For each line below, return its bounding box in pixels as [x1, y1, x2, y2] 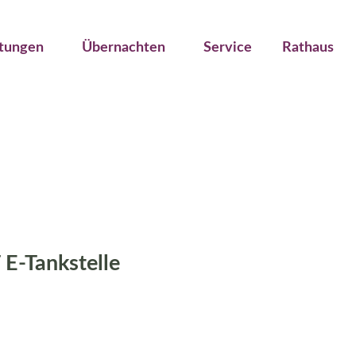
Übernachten [82, 41, 165, 55]
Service [203, 41, 252, 55]
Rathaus [282, 41, 334, 55]
